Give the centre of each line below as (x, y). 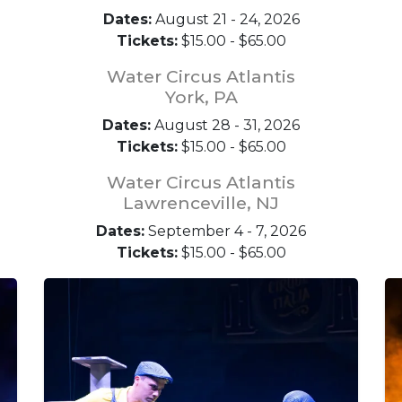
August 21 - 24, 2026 (225, 19)
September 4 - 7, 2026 (225, 231)
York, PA (201, 96)
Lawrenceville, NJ (201, 202)
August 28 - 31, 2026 (225, 125)
